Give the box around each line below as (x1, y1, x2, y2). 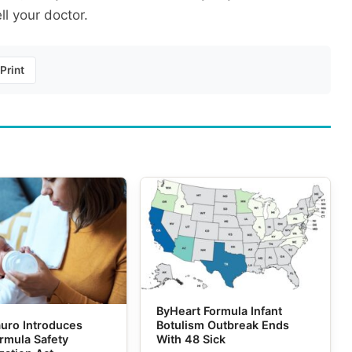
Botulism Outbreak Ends (156, 318, 289, 332)
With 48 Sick (156, 332, 225, 346)
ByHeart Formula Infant (156, 304, 282, 318)
